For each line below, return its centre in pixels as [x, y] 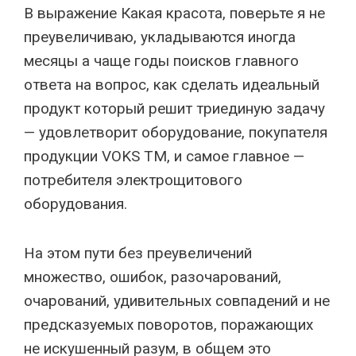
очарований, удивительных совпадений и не [177, 301]
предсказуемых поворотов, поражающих [168, 325]
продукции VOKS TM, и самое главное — [164, 156]
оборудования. [75, 204]
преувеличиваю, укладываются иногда [160, 37]
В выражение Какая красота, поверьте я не [174, 13]
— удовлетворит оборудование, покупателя [176, 132]
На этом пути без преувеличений [138, 253]
